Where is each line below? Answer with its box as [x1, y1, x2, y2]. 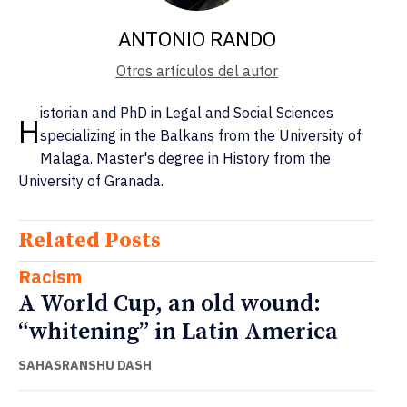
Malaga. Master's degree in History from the [40, 148, 331, 167]
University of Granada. [18, 171, 164, 190]
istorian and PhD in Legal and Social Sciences [40, 103, 333, 122]
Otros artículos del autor [115, 61, 278, 80]
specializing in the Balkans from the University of [40, 125, 362, 144]
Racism [18, 263, 82, 289]
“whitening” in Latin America [18, 316, 338, 347]
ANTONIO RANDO [117, 27, 276, 51]
